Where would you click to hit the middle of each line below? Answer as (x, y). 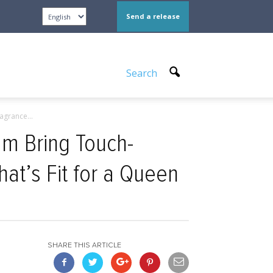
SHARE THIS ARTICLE (84, 246)
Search (143, 73)
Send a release (153, 16)
